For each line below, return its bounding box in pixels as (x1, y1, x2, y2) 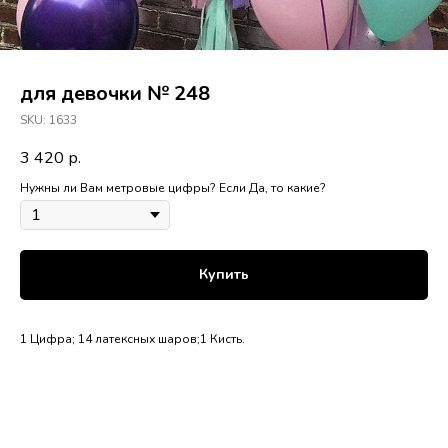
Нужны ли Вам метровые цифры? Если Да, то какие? (20, 180, 326, 197)
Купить (199, 265, 249, 285)
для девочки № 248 (20, 80, 210, 107)
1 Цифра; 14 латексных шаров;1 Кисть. (20, 331, 245, 348)
